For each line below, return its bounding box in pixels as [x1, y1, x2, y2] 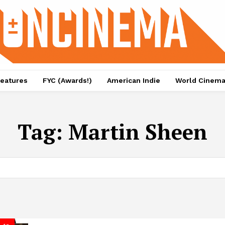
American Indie [106, 76, 160, 85]
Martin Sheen [68, 118, 207, 146]
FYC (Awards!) [42, 76, 92, 85]
